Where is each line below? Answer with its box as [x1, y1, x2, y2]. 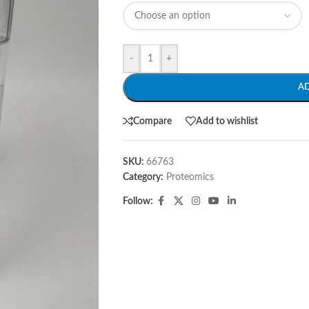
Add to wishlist [195, 116, 258, 126]
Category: [122, 172, 163, 182]
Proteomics [166, 172, 214, 182]
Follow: [122, 197, 153, 206]
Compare [132, 116, 172, 126]
